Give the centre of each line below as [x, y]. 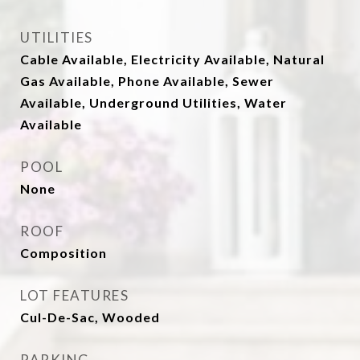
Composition [63, 253]
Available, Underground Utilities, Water [153, 102]
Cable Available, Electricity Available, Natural [172, 59]
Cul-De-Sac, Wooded [90, 317]
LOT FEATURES [74, 295]
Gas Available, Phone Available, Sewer [147, 81]
